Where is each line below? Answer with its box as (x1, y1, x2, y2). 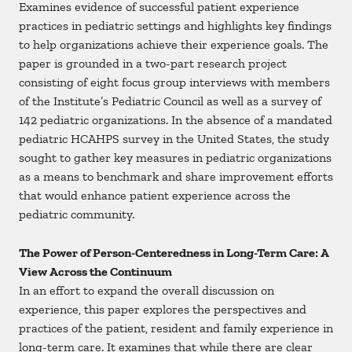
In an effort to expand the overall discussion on (19, 283, 274, 299)
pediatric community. (19, 207, 134, 222)
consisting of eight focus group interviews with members (19, 75, 330, 90)
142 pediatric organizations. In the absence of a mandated (19, 112, 332, 128)
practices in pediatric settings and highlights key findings (19, 18, 332, 34)
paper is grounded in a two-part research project (19, 56, 287, 71)
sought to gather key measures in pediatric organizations (19, 150, 332, 166)
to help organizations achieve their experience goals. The (19, 37, 328, 53)
